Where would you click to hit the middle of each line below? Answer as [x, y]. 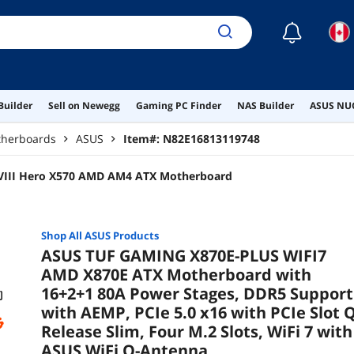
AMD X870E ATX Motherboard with [176, 275]
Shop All [62, 236]
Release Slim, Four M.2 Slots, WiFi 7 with [196, 332]
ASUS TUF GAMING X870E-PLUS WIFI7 [183, 256]
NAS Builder [265, 105]
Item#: [143, 138]
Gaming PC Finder [178, 105]
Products [134, 236]
